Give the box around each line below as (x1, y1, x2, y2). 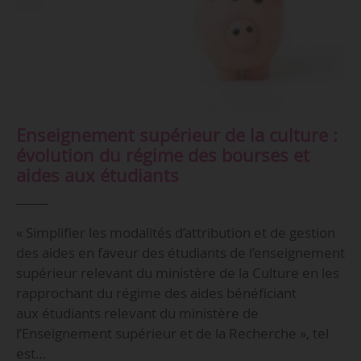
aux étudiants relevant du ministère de (15, 304, 259, 323)
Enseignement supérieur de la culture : (15, 123, 338, 147)
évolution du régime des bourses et (15, 143, 309, 168)
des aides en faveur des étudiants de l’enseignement (15, 243, 345, 263)
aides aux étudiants (15, 164, 179, 188)
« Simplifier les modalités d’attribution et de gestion (15, 223, 335, 243)
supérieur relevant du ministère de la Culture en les (15, 263, 339, 283)
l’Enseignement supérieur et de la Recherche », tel (15, 324, 329, 343)
